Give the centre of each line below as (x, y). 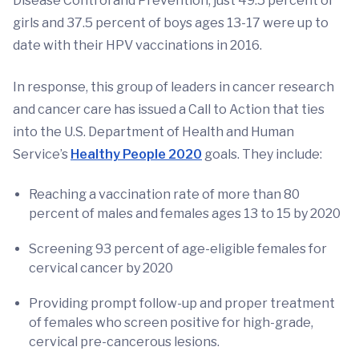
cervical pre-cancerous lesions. (124, 342)
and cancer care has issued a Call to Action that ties (169, 110)
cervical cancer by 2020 (101, 268)
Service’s (42, 155)
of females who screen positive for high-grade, (171, 323)
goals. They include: (262, 155)
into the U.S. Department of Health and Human (153, 132)
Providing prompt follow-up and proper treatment (182, 304)
